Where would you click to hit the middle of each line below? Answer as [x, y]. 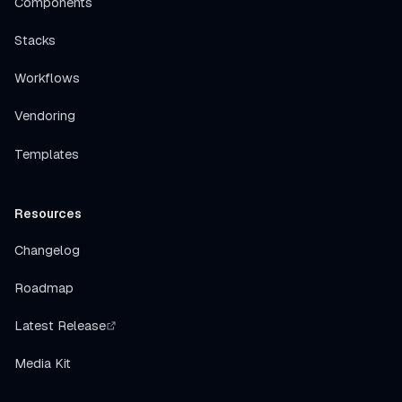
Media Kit [43, 364]
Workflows [47, 79]
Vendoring [45, 116]
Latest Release [60, 326]
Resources [48, 213]
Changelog [47, 250]
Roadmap [44, 288]
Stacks [35, 41]
